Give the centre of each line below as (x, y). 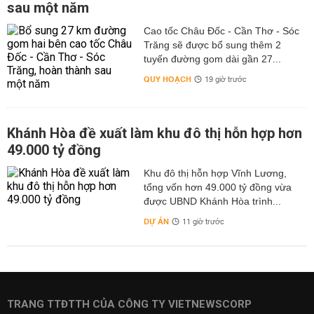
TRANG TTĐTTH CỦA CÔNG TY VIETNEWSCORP (129, 304)
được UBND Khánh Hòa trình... (212, 201)
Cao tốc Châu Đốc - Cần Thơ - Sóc (221, 31)
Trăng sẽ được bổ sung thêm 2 (212, 45)
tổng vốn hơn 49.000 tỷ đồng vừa (217, 187)
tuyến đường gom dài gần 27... (212, 59)
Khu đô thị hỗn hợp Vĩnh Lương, (215, 173)
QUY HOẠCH (167, 80)
